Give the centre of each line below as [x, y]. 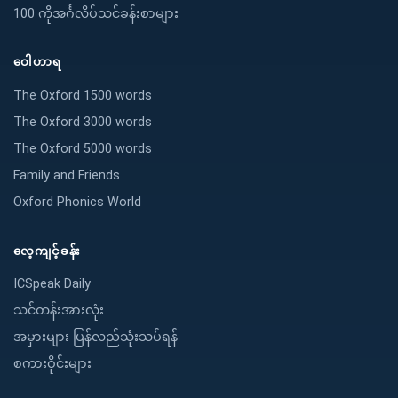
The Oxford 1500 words [83, 96]
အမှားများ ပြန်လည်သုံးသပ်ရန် [96, 338]
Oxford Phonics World [77, 203]
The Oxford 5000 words [83, 149]
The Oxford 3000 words [83, 123]
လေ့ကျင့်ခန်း [47, 251]
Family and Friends [67, 176]
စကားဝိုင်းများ [52, 364]
